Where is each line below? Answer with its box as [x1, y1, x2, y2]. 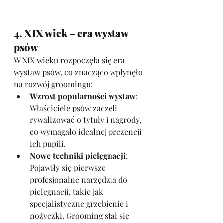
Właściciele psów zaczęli [30, 103, 119, 113]
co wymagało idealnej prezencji [30, 126, 144, 137]
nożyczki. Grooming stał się [30, 210, 131, 221]
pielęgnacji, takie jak [30, 186, 105, 197]
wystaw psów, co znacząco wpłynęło [14, 67, 145, 77]
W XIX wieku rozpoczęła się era [14, 55, 127, 65]
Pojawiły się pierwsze [30, 162, 108, 173]
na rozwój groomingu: [14, 79, 93, 89]
